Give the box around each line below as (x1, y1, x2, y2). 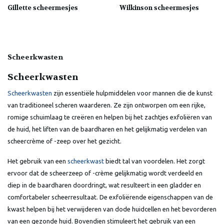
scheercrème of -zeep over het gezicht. (7, 137, 121, 144)
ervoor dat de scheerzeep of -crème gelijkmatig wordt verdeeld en (7, 169, 202, 176)
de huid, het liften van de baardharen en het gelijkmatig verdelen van (7, 125, 207, 132)
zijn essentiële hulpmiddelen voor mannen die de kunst (52, 89, 212, 96)
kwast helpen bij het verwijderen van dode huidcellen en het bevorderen (7, 205, 216, 212)
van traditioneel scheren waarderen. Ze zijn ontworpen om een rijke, (7, 101, 205, 108)
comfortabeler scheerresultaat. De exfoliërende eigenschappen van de (7, 193, 213, 200)
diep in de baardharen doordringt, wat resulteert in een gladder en (7, 181, 201, 188)
